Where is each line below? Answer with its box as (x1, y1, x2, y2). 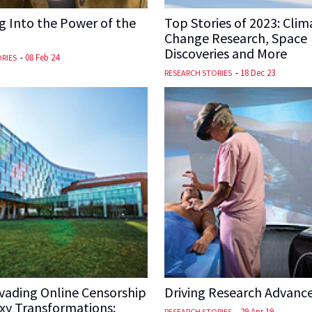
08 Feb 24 (24, 51, 59, 63)
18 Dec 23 (240, 66, 275, 79)
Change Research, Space (164, 29, 307, 47)
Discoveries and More (164, 44, 287, 62)
